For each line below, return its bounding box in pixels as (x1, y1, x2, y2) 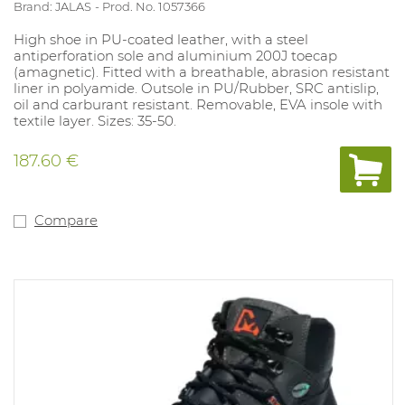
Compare (34, 211, 98, 229)
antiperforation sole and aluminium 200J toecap (14, 46, 337, 64)
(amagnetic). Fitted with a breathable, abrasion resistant (14, 62, 390, 80)
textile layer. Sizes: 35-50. (14, 111, 176, 129)
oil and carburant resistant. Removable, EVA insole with (14, 95, 382, 113)
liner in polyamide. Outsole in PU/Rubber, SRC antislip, (14, 79, 379, 97)
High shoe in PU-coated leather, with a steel (14, 30, 308, 48)
